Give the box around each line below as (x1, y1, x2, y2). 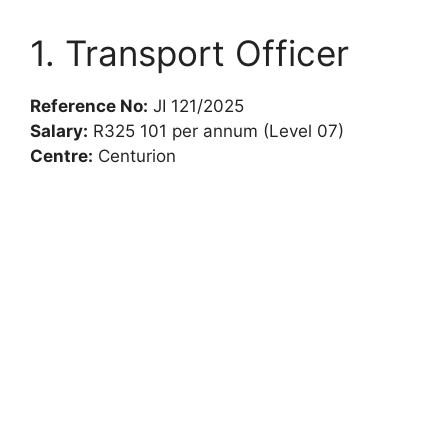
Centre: (30, 145, 93, 166)
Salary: (30, 120, 88, 141)
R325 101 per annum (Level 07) (88, 120, 344, 141)
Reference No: (30, 95, 148, 116)
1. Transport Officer (30, 31, 349, 74)
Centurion (93, 145, 176, 166)
